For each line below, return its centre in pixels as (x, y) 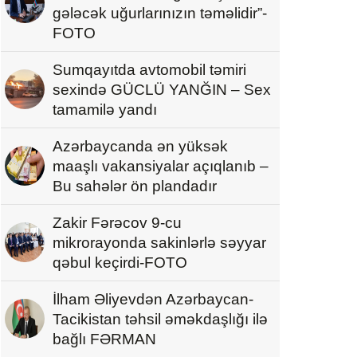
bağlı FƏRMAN (104, 339)
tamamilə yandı (105, 109)
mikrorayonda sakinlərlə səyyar (159, 242)
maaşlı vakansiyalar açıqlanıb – (161, 166)
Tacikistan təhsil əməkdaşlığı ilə (160, 319)
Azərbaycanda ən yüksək (140, 146)
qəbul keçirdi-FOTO (120, 262)
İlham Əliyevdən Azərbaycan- (153, 299)
